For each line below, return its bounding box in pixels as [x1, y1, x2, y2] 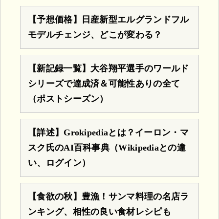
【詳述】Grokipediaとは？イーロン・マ [28, 127, 189, 137]
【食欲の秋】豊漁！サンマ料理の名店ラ [28, 191, 189, 201]
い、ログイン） [28, 157, 91, 168]
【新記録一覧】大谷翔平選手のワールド [28, 63, 189, 73]
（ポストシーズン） [28, 93, 109, 104]
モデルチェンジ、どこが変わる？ [28, 29, 162, 40]
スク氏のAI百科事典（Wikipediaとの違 [28, 142, 186, 153]
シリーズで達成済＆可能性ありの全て [28, 78, 180, 88]
